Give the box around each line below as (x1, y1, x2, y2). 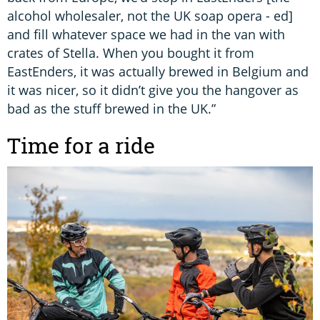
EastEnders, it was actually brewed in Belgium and (7, 63, 309, 81)
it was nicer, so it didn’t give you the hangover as (7, 81, 299, 99)
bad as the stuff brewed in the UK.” (7, 100, 216, 118)
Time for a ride (7, 131, 155, 161)
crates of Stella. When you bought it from (7, 44, 254, 62)
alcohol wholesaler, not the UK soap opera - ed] (7, 7, 293, 25)
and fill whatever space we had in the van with (7, 26, 285, 44)
